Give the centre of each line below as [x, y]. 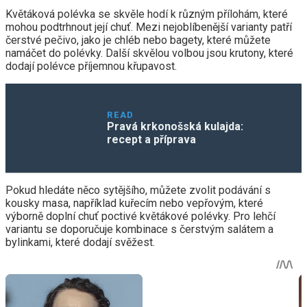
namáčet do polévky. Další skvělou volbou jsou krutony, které [149, 53]
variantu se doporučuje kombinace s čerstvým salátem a [139, 229]
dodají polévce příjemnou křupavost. [91, 66]
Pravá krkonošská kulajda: [175, 126]
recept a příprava [152, 139]
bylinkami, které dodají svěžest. [80, 242]
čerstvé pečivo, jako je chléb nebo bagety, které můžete [138, 40]
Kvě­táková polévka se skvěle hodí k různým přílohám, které [147, 14]
